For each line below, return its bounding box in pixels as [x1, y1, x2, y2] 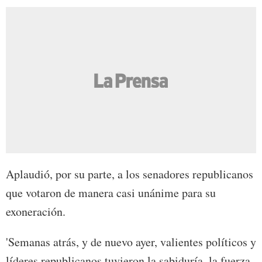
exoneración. [6, 204, 65, 220]
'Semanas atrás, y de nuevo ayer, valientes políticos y [6, 234, 256, 250]
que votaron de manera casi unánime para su [6, 185, 216, 201]
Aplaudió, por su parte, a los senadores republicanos [6, 166, 253, 182]
